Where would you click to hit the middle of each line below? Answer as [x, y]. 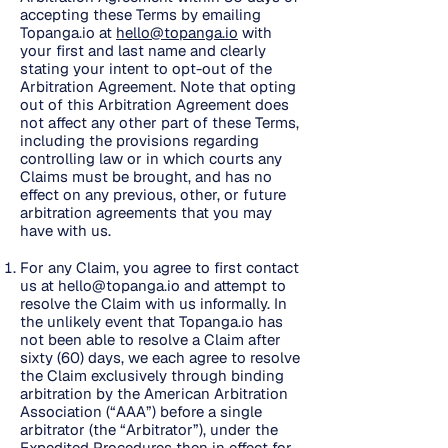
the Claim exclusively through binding [152, 375]
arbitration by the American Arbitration [154, 393]
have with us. [65, 230]
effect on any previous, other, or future [153, 194]
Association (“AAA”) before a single [141, 411]
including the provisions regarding [139, 140]
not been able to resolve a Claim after [150, 339]
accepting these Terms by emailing [140, 14]
